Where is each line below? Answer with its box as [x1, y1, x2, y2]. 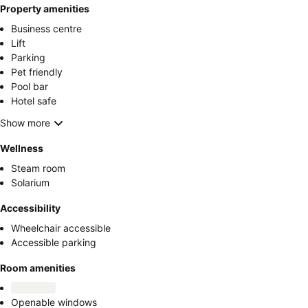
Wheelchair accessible [11, 221, 111, 234]
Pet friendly [11, 65, 63, 78]
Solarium [11, 176, 49, 188]
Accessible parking [11, 236, 96, 248]
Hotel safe [11, 94, 56, 107]
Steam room [11, 162, 65, 174]
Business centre [11, 22, 82, 34]
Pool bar [11, 80, 48, 92]
